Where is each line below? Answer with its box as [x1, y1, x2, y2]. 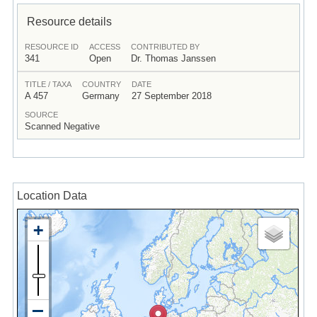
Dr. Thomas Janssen [130, 52, 216, 64]
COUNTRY [81, 79, 121, 88]
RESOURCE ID [24, 42, 79, 51]
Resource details [26, 14, 112, 28]
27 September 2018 [131, 90, 212, 101]
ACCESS [88, 42, 120, 51]
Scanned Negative [24, 120, 100, 132]
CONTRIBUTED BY [130, 42, 200, 51]
